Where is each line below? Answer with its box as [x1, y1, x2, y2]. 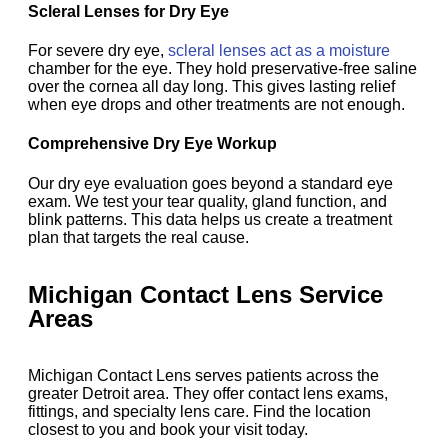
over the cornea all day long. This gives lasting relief [28, 78, 395, 96]
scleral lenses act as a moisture [168, 42, 390, 60]
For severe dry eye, [28, 42, 168, 60]
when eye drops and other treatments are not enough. [28, 96, 405, 114]
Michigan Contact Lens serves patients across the [28, 366, 379, 384]
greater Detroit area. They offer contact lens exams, [28, 384, 388, 402]
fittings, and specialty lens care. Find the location [28, 402, 371, 420]
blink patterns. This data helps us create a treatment [28, 210, 392, 228]
